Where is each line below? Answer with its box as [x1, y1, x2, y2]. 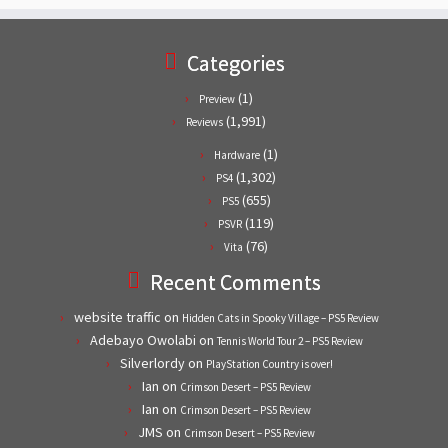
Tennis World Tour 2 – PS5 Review [216, 333, 363, 348]
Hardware [214, 147, 260, 162]
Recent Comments [150, 267, 321, 296]
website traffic [73, 307, 161, 326]
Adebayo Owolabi [89, 330, 196, 349]
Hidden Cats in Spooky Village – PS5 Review [181, 310, 379, 325]
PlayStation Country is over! [205, 356, 333, 371]
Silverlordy [119, 353, 185, 372]
